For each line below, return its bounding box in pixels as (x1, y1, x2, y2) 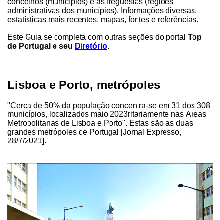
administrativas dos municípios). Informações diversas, (7, 6, 197, 15)
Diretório (75, 41, 107, 50)
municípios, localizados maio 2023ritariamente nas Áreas (7, 110, 206, 119)
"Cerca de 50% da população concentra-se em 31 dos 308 (7, 101, 210, 110)
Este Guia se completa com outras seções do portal (7, 32, 188, 41)
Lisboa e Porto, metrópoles (7, 78, 160, 91)
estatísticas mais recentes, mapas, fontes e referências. (7, 15, 198, 24)
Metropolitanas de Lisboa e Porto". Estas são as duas (7, 119, 193, 128)
